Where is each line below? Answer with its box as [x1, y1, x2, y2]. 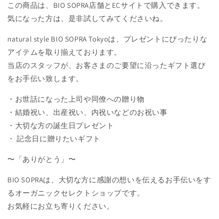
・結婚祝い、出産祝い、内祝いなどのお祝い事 [7, 107, 168, 117]
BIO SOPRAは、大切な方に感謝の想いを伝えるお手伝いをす [7, 175, 211, 184]
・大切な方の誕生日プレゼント [7, 120, 114, 130]
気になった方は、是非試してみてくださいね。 [7, 13, 168, 23]
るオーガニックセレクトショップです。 [7, 188, 145, 197]
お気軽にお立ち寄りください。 [7, 201, 114, 211]
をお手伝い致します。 [7, 73, 84, 83]
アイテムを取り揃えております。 [7, 47, 122, 57]
